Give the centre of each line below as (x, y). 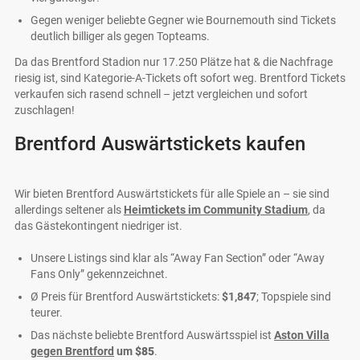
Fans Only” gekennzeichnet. (99, 274)
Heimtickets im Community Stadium (216, 210)
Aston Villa (302, 335)
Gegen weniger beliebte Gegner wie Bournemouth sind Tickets (183, 20)
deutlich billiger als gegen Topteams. (120, 37)
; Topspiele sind (294, 297)
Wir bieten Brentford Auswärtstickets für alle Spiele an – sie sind (172, 194)
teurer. (47, 313)
